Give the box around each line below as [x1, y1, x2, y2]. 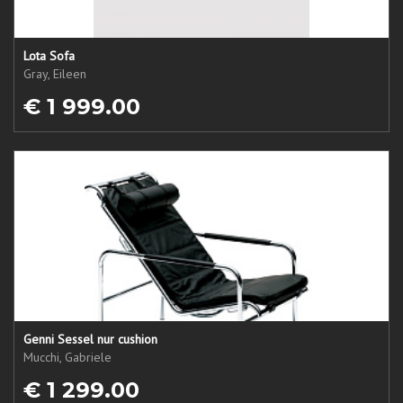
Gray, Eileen [23, 66, 86, 82]
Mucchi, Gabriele [23, 349, 112, 365]
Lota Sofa [23, 48, 75, 64]
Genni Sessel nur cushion [23, 331, 157, 347]
